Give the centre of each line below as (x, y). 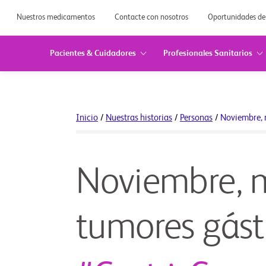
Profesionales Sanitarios (208, 53)
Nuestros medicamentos (57, 17)
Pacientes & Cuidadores (93, 53)
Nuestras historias (139, 118)
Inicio (87, 118)
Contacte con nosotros (152, 17)
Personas (196, 118)
